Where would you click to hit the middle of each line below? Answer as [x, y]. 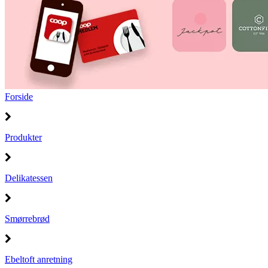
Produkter [23, 137]
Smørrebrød [27, 219]
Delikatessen [29, 178]
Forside [19, 97]
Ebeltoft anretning [39, 259]
